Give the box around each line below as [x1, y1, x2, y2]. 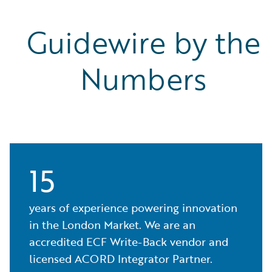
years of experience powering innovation [29, 200, 237, 216]
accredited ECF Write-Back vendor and [29, 234, 228, 250]
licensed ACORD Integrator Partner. [29, 251, 212, 267]
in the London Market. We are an [29, 217, 195, 233]
